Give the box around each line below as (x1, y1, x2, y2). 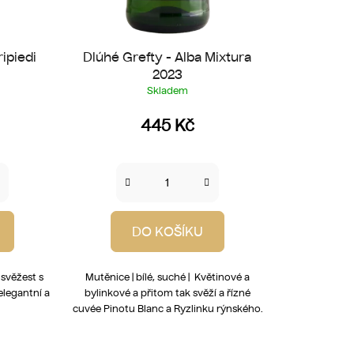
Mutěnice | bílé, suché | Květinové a (85, 270, 250, 283)
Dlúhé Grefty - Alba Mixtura (83, 48, 252, 65)
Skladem (146, 84, 188, 96)
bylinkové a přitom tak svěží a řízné (84, 286, 250, 299)
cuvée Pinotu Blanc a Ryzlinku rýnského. (72, 302, 262, 314)
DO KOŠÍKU (131, 223, 203, 239)
